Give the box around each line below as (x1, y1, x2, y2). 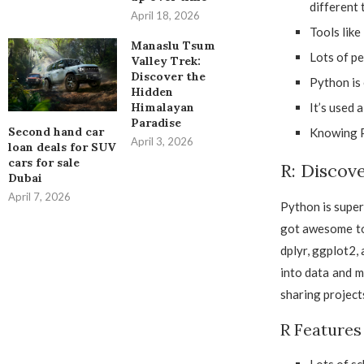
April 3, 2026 (130, 135, 193, 149)
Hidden (130, 84, 173, 100)
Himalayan (130, 100, 194, 115)
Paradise (130, 115, 181, 131)
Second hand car (8, 123, 104, 139)
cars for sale (8, 154, 80, 170)
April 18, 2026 (130, 9, 200, 23)
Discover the (130, 69, 206, 84)
